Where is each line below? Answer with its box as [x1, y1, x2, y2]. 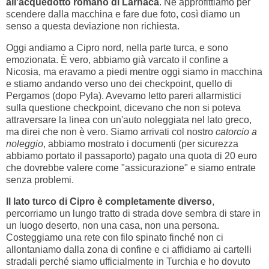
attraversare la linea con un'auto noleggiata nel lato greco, [6, 114, 252, 125]
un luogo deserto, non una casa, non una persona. [6, 220, 219, 231]
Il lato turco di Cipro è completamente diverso [6, 196, 212, 207]
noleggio [6, 138, 43, 149]
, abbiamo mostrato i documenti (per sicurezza [43, 138, 238, 149]
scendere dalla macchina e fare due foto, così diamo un [6, 9, 240, 20]
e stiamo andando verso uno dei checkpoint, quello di [6, 78, 232, 89]
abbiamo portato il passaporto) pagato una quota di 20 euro [6, 150, 257, 161]
